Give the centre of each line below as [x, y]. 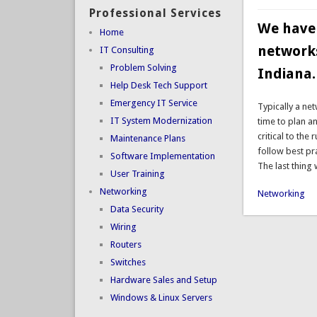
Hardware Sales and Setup [163, 279]
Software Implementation [162, 156]
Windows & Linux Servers [161, 297]
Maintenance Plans [148, 138]
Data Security [137, 209]
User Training [137, 173]
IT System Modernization [161, 120]
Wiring [123, 226]
